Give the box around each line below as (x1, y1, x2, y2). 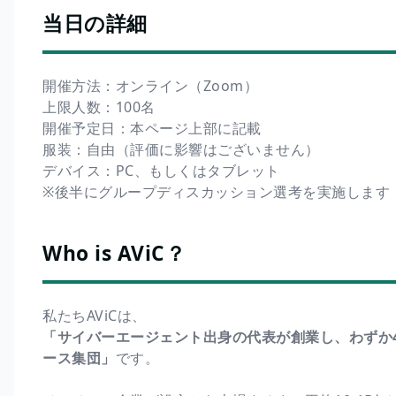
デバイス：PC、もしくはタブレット (42, 160, 280, 180)
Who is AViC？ (42, 239, 186, 267)
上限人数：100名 (42, 96, 156, 117)
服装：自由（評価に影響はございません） (42, 139, 320, 159)
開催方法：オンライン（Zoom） (42, 75, 258, 95)
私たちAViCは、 (42, 305, 147, 325)
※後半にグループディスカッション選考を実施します (42, 181, 390, 202)
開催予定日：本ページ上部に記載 (42, 118, 262, 138)
